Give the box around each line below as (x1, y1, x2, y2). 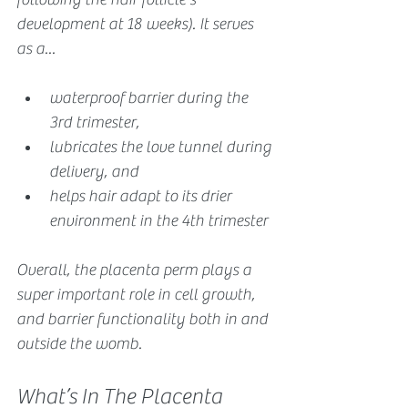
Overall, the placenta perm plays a (16, 260, 255, 280)
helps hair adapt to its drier (49, 186, 235, 206)
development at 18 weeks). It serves (16, 14, 257, 34)
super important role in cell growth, (16, 284, 259, 304)
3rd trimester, (49, 112, 143, 132)
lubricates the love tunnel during (49, 137, 275, 157)
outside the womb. (16, 333, 142, 353)
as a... (16, 38, 56, 58)
